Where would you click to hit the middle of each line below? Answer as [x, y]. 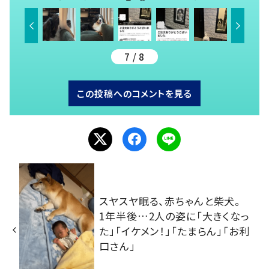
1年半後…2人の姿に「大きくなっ [174, 216]
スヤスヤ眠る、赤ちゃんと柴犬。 [175, 201]
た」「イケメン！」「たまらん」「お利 [174, 231]
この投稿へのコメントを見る [134, 93]
